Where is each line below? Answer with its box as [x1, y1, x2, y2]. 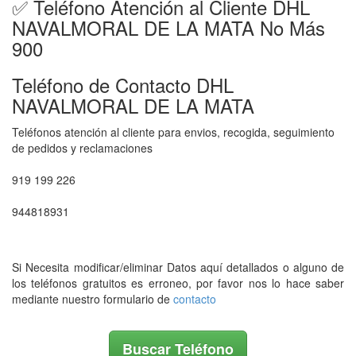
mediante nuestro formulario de [12, 291, 173, 307]
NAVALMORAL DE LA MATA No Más [12, 14, 325, 41]
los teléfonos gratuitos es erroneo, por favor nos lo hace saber [12, 275, 344, 291]
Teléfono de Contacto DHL [12, 71, 234, 99]
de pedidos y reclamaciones [12, 140, 153, 156]
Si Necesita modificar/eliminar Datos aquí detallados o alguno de [12, 259, 344, 275]
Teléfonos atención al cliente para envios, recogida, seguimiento [12, 124, 335, 140]
